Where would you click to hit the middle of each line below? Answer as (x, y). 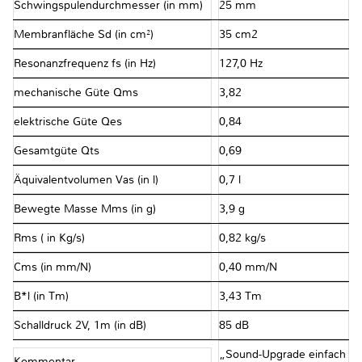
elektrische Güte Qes (68, 122)
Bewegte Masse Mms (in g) (85, 209)
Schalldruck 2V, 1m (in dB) (80, 326)
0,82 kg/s (244, 238)
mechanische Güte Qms (76, 93)
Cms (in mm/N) (53, 267)
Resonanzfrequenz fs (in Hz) (85, 64)
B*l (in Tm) (41, 297)
